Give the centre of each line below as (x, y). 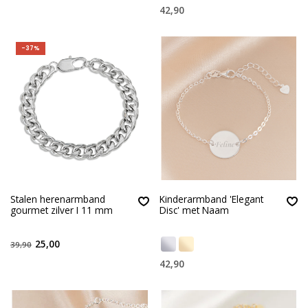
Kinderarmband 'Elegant (211, 199)
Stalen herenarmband (58, 199)
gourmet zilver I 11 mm (62, 210)
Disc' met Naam (194, 210)
